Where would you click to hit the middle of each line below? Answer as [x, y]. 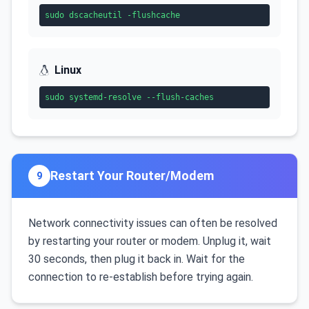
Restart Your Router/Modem [132, 176]
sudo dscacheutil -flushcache [112, 15]
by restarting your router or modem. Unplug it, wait [150, 241]
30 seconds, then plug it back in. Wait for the [137, 259]
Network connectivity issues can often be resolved [153, 223]
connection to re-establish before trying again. [141, 277]
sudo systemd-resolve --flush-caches [129, 97]
